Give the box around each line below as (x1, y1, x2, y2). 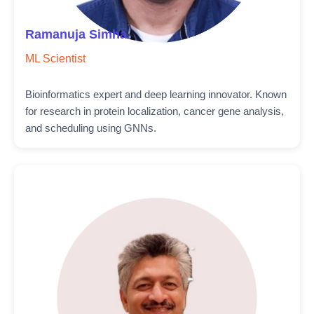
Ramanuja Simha (25, 27, 127, 41)
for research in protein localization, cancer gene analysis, (25, 105, 284, 117)
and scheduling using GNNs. (25, 122, 156, 134)
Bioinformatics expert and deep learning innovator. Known (25, 88, 287, 100)
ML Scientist (25, 53, 86, 64)
